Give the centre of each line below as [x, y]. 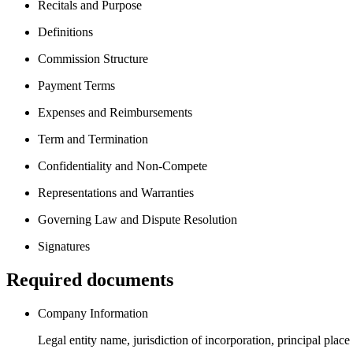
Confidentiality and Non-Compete [123, 165]
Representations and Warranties [116, 192]
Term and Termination [93, 139]
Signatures [64, 246]
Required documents [90, 279]
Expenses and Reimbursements [115, 112]
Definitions [65, 32]
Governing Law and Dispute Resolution [137, 219]
